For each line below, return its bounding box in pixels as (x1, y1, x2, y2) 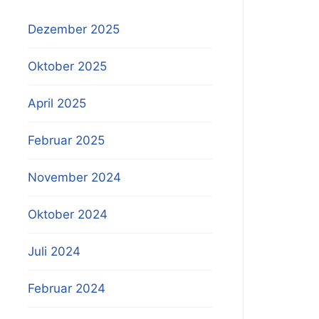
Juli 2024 (28, 244, 81, 258)
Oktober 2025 (28, 59, 108, 73)
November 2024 (28, 170, 122, 184)
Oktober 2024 (28, 207, 108, 221)
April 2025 (28, 96, 87, 110)
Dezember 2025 (28, 22, 120, 36)
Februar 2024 (28, 281, 106, 296)
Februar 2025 (28, 133, 105, 147)
